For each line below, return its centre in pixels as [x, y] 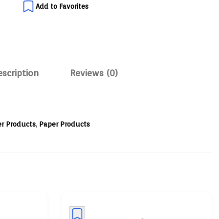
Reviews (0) [94, 73]
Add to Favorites [62, 6]
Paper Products [65, 124]
